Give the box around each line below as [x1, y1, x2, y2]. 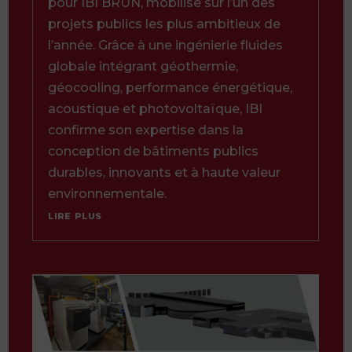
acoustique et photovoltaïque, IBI [48, 101, 262, 116]
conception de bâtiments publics [48, 143, 258, 159]
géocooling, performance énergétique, [48, 79, 292, 95]
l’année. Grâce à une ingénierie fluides [48, 37, 283, 53]
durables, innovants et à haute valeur [48, 164, 280, 180]
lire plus [48, 207, 101, 222]
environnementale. [48, 185, 167, 201]
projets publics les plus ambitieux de [48, 16, 280, 31]
